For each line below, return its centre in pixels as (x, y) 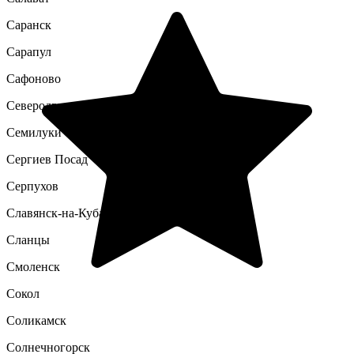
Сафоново (34, 79)
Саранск (29, 25)
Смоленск (33, 267)
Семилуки (34, 132)
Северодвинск (45, 105)
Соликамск (36, 320)
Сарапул (29, 52)
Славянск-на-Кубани (62, 213)
